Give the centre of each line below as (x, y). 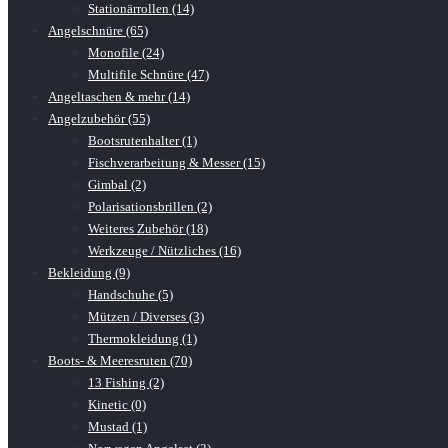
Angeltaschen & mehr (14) (119, 97)
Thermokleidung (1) (142, 339)
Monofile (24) (126, 53)
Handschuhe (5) (130, 295)
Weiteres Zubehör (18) (148, 229)
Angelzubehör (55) (99, 119)
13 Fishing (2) (126, 383)
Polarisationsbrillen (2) (150, 207)
